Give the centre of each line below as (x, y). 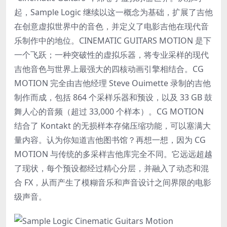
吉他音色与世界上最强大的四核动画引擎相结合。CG (109, 69)
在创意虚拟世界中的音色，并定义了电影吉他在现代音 (111, 26)
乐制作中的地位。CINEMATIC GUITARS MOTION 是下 (113, 41)
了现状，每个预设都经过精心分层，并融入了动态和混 (111, 168)
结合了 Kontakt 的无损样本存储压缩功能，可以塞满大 (112, 126)
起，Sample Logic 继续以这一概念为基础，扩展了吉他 (113, 12)
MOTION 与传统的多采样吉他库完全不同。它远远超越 (113, 154)
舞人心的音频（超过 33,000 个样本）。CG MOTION (109, 111)
